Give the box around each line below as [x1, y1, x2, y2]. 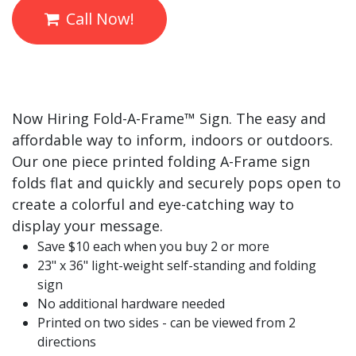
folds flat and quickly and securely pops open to [12, 173, 341, 193]
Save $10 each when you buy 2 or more [37, 238, 269, 256]
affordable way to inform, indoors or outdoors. [12, 130, 333, 150]
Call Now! [66, 8, 134, 30]
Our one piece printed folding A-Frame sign [12, 152, 310, 172]
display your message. [12, 216, 163, 236]
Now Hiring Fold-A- [12, 109, 141, 129]
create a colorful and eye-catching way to [12, 195, 294, 215]
